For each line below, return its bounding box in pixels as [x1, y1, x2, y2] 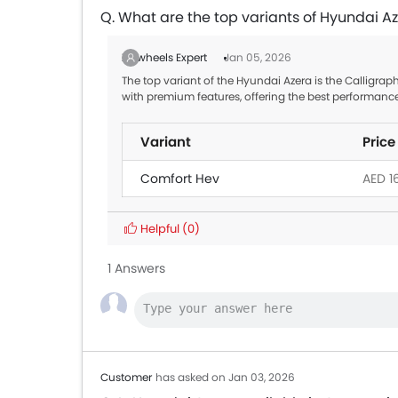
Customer [100, 370, 152, 385]
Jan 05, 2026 [224, 50, 291, 65]
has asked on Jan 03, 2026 [155, 370, 295, 385]
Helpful [138, 220, 182, 237]
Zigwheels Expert [122, 50, 210, 65]
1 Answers [107, 259, 165, 277]
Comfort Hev [140, 170, 219, 187]
